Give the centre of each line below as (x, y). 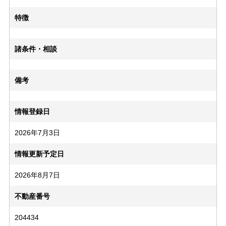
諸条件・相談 (36, 49)
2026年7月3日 (37, 133)
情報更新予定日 (39, 154)
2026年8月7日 (37, 175)
